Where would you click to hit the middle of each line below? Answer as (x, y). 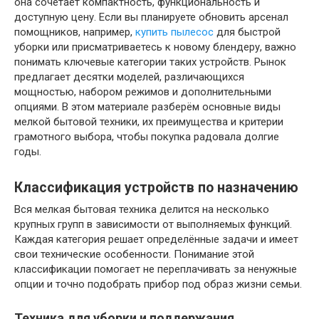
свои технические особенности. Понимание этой (134, 254)
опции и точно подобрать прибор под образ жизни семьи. (158, 284)
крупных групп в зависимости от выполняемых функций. (153, 224)
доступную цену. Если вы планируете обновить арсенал (151, 17)
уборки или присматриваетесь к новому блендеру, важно (155, 47)
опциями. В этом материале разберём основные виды (147, 107)
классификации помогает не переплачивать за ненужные (156, 269)
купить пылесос (174, 32)
